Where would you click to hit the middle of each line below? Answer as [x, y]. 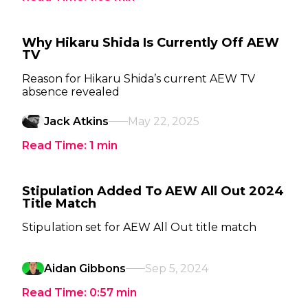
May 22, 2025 [164, 121]
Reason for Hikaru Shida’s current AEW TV [139, 79]
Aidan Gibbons [85, 268]
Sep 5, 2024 [177, 268]
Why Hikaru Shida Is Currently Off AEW [151, 43]
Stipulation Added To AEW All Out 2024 [153, 191]
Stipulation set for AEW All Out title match [139, 227]
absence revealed [71, 92]
